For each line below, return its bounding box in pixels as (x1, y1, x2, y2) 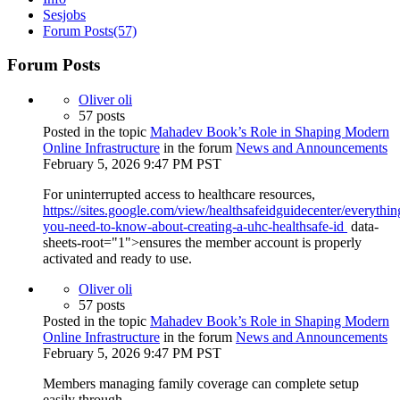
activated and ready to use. (43, 251, 192, 267)
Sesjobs (43, 6, 86, 22)
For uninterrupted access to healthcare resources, (43, 187, 315, 203)
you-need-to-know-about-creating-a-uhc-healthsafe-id (43, 219, 347, 235)
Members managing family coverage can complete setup (43, 376, 359, 392)
